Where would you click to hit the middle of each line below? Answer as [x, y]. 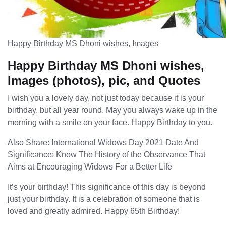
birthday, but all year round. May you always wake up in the [112, 110]
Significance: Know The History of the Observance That [106, 154]
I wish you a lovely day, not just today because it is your [106, 98]
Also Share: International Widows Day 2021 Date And [103, 142]
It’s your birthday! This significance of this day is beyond [107, 187]
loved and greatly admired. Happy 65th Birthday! [94, 211]
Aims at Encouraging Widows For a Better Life [90, 166]
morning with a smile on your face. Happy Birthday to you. [110, 122]
